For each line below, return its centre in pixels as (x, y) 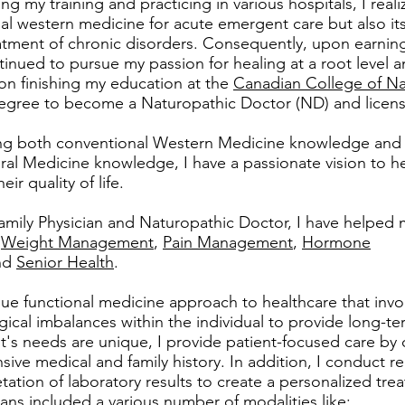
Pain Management (228, 242)
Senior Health (65, 262)
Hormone (336, 242)
